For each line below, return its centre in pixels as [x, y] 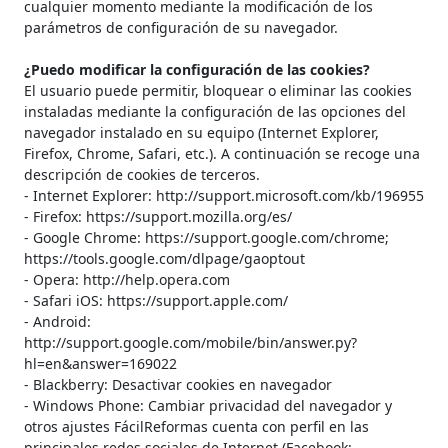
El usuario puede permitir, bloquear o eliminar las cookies [218, 91]
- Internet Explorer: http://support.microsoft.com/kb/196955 [224, 196]
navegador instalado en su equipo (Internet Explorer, [201, 133]
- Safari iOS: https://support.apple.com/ [156, 301]
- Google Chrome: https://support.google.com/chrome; [206, 238]
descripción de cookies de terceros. [142, 175]
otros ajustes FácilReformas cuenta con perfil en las [196, 427]
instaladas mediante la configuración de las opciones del [215, 112]
